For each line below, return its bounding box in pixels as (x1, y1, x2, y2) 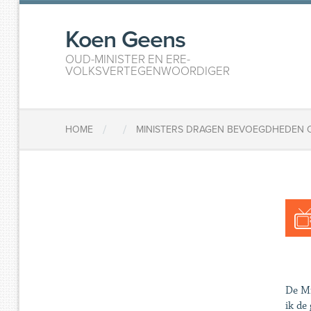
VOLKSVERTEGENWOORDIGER (65, 64, 230, 78)
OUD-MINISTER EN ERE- (65, 52, 191, 67)
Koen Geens (65, 26, 186, 54)
